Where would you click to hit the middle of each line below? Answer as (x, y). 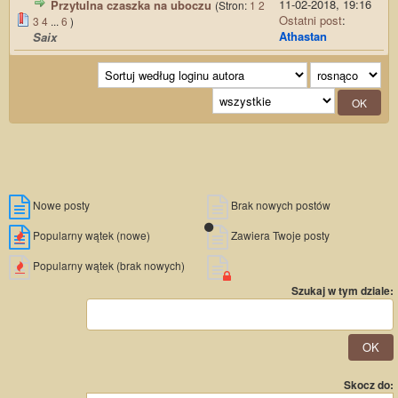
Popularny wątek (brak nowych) (107, 266)
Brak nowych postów (279, 205)
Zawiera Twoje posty (279, 235)
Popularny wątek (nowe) (90, 235)
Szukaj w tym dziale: (342, 291)
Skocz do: (369, 385)
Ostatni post (310, 20)
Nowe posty (60, 205)
